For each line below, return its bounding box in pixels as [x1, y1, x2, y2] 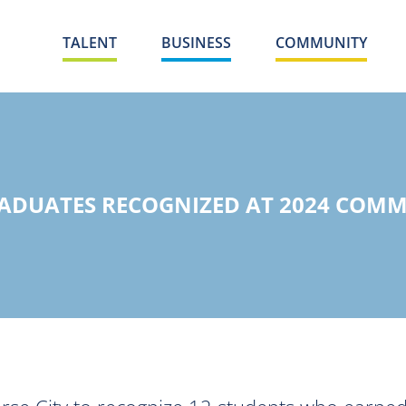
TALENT [63, 33, 117, 53]
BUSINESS [161, 33, 231, 53]
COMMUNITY [275, 33, 367, 53]
